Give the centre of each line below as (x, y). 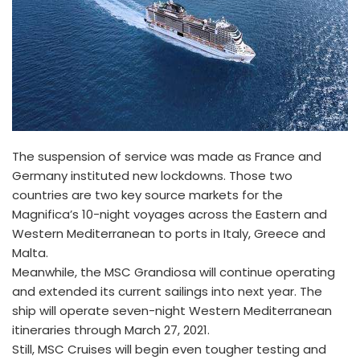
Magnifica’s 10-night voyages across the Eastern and (170, 214)
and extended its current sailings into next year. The (167, 291)
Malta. (30, 253)
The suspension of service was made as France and (167, 156)
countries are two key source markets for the (147, 195)
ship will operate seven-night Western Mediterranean (172, 311)
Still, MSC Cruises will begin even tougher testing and (169, 349)
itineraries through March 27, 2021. (111, 330)
